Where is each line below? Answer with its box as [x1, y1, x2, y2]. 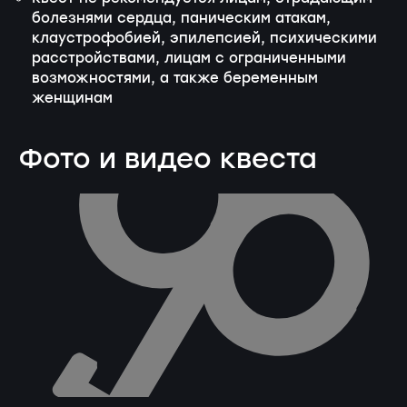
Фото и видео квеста [18, 138, 317, 182]
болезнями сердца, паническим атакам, [32, 7, 331, 30]
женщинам [32, 87, 113, 110]
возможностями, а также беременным [32, 67, 318, 90]
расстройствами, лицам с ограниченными [32, 47, 346, 70]
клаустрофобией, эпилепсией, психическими [32, 27, 377, 50]
